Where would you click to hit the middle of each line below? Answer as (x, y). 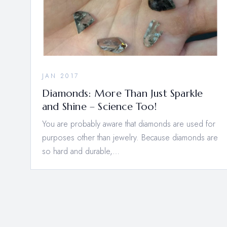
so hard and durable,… (81, 152)
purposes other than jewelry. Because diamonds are (130, 138)
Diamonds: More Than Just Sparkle (123, 94)
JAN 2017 (61, 76)
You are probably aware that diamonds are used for (129, 124)
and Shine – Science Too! (100, 107)
